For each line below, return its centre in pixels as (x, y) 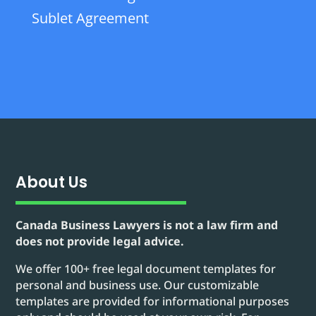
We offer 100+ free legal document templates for (146, 269)
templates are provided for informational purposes (153, 302)
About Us (52, 183)
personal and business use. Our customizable (138, 285)
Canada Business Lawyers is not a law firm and (147, 225)
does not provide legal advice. (100, 242)
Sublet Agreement (90, 18)
